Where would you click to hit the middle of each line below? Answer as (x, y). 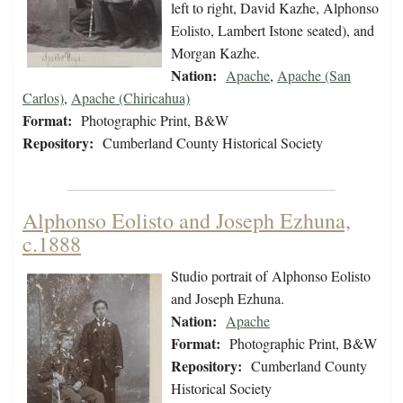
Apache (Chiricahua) (130, 98)
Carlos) (43, 98)
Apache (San (314, 76)
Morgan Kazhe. (218, 53)
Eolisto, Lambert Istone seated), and (273, 31)
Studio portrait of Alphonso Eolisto (271, 276)
